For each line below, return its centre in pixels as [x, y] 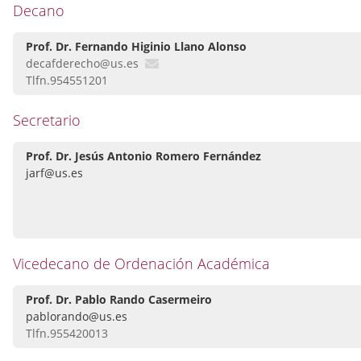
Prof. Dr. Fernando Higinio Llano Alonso [136, 47]
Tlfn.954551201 [67, 81]
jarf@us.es [54, 173]
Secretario [47, 120]
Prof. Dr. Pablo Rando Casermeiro [119, 300]
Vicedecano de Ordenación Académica [141, 264]
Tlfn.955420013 [67, 334]
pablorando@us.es [77, 317]
